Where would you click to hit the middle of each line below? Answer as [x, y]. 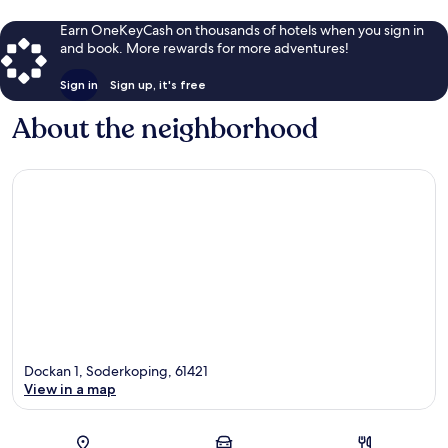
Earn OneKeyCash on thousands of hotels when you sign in [242, 29]
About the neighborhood [165, 128]
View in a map [70, 389]
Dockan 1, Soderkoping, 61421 [116, 371]
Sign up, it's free [158, 84]
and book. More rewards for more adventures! [204, 47]
